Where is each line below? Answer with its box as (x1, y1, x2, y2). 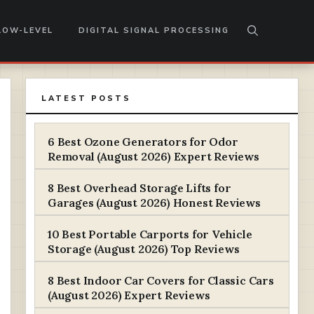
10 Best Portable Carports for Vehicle (48, 227, 252, 241)
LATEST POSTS (41, 93, 131, 104)
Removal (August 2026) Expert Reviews (48, 149, 259, 163)
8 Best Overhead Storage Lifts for (48, 181, 231, 195)
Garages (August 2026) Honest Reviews (48, 196, 261, 210)
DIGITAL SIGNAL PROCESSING (78, 25, 229, 36)
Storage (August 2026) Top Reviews (48, 242, 240, 256)
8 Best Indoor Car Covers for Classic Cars (48, 273, 274, 287)
